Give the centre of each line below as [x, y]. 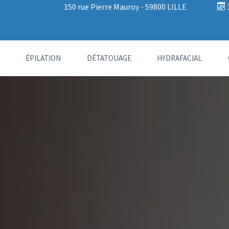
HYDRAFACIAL [180, 58]
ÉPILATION [43, 58]
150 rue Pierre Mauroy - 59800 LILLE [125, 7]
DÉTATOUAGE [109, 58]
